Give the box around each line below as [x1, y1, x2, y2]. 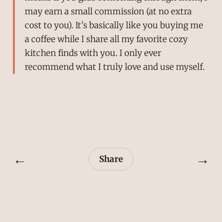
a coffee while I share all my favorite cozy [24, 33, 188, 45]
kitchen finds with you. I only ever [24, 47, 161, 58]
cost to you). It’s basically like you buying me [24, 19, 203, 31]
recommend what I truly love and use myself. [24, 61, 205, 72]
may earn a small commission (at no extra [24, 5, 192, 17]
